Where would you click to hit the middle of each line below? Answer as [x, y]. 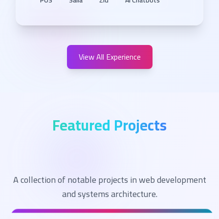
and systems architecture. [109, 194]
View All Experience [109, 57]
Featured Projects [109, 125]
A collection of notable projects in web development [109, 180]
